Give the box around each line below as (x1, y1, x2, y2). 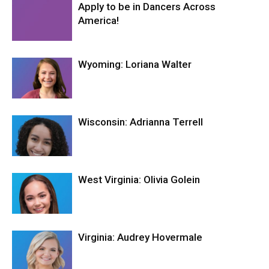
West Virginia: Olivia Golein (78, 173, 200, 186)
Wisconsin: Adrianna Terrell (78, 115, 203, 128)
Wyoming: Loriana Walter (78, 58, 192, 70)
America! (78, 14, 119, 26)
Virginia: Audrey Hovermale (78, 231, 202, 243)
